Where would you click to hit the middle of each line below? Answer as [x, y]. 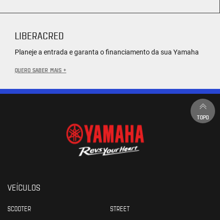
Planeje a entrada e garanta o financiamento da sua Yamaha [107, 52]
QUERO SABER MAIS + [41, 69]
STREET [120, 208]
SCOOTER [19, 208]
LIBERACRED [39, 35]
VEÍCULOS [24, 187]
